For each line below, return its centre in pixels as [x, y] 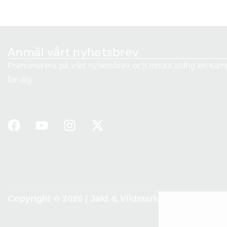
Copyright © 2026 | [49, 199]
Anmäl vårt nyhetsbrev [73, 52]
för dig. [21, 80]
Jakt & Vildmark [124, 199]
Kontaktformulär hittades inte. [91, 106]
